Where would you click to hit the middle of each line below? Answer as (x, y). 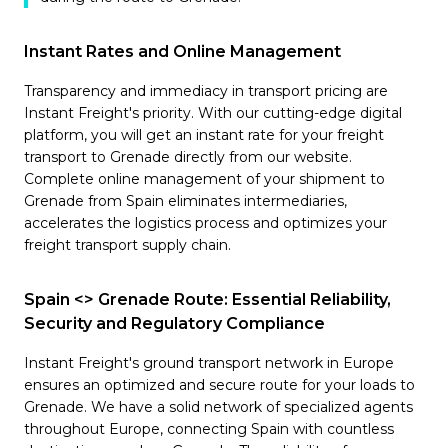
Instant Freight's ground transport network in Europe (209, 363)
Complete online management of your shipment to (204, 179)
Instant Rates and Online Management (182, 51)
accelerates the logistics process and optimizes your (205, 223)
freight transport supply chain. (127, 245)
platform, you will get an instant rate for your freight (204, 135)
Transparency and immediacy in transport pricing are (206, 91)
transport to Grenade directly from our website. (188, 157)
